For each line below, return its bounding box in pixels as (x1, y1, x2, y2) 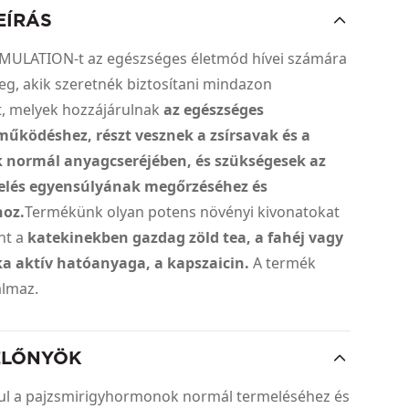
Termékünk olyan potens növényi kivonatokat (25, 202, 341, 223)
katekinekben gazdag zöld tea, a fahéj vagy (27, 227, 344, 248)
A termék (253, 253, 317, 274)
